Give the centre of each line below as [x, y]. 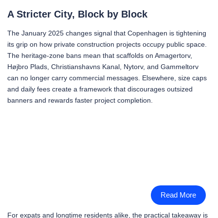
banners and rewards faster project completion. [80, 100]
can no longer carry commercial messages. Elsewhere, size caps [107, 78]
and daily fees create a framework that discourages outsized [100, 89]
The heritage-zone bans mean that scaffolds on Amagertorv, [100, 56]
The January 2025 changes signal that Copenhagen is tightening [107, 33]
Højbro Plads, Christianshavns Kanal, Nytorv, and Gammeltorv [103, 67]
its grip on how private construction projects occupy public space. [107, 45]
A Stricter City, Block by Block [77, 14]
